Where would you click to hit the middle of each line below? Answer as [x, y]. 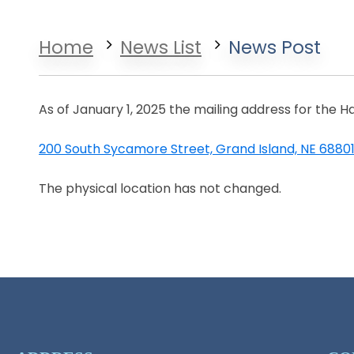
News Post [275, 47]
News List [161, 47]
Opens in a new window [110, 168]
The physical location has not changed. [160, 188]
